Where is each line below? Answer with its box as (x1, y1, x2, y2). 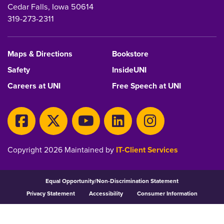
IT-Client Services (116, 143, 178, 155)
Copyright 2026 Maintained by (7, 143, 116, 155)
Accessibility (89, 188, 123, 198)
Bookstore (112, 48, 148, 60)
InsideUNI (112, 64, 146, 76)
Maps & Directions (7, 48, 72, 60)
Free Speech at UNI (112, 80, 181, 92)
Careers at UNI (7, 80, 60, 92)
